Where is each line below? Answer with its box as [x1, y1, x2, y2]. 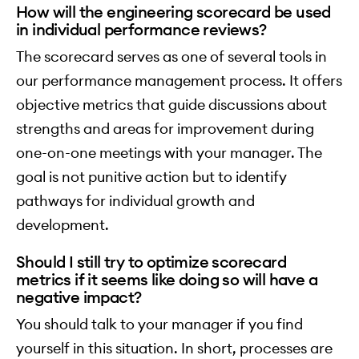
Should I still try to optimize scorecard [16, 252, 286, 272]
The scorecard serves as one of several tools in [16, 47, 327, 67]
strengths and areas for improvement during [16, 119, 314, 139]
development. [16, 216, 109, 235]
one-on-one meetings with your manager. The [16, 143, 322, 163]
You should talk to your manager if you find [16, 315, 303, 334]
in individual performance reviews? [16, 19, 267, 40]
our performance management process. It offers [16, 71, 342, 91]
